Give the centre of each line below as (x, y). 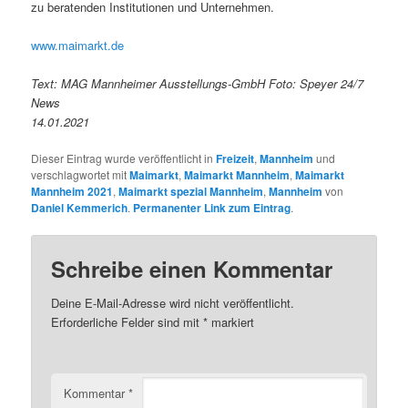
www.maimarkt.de (78, 45)
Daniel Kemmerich (80, 208)
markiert (231, 322)
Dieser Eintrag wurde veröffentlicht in (124, 158)
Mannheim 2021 (72, 192)
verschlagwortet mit (81, 175)
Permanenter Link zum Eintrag (212, 208)
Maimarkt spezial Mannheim (191, 192)
